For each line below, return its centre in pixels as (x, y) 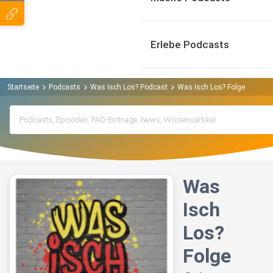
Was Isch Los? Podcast (129, 87)
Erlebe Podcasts (190, 44)
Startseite (23, 87)
